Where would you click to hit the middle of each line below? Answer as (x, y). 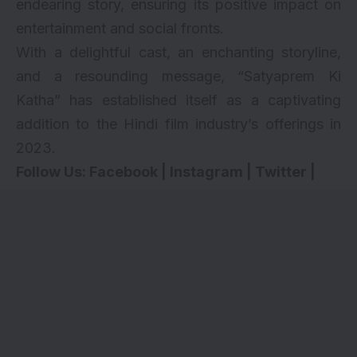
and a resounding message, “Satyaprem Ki (178, 76)
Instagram (206, 171)
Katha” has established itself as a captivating (178, 100)
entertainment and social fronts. (120, 28)
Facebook (124, 171)
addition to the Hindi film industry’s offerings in (178, 124)
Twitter (281, 171)
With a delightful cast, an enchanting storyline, (178, 52)
